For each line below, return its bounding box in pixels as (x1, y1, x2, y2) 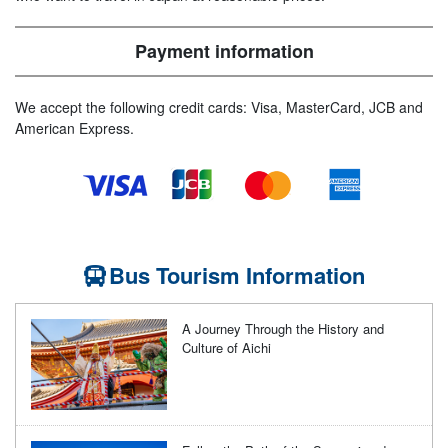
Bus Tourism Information (108, 258, 365, 291)
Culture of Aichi (182, 337, 272, 357)
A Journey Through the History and (182, 318, 385, 338)
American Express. (15, 118, 134, 139)
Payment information (134, 38, 314, 65)
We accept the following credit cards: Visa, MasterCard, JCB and (15, 97, 423, 118)
